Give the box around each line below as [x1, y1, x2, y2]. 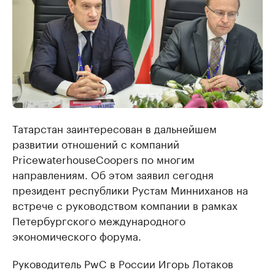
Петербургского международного [12, 212, 185, 228]
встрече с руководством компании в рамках [12, 196, 238, 213]
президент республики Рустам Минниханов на [12, 181, 248, 198]
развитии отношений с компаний [12, 135, 179, 152]
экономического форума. [12, 227, 141, 244]
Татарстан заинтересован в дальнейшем [12, 120, 217, 136]
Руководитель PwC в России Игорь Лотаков [12, 255, 233, 271]
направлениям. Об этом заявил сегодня [12, 166, 214, 182]
